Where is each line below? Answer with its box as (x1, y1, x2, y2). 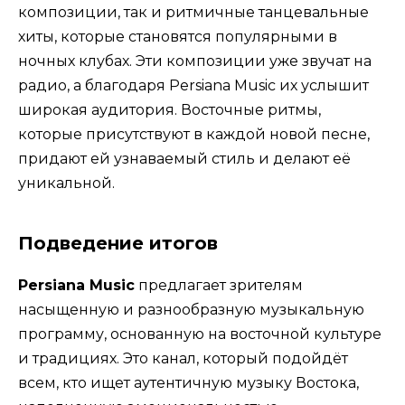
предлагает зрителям (135, 276, 303, 294)
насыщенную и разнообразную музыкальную (18, 300, 364, 318)
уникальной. (18, 174, 115, 192)
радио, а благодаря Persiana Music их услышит (18, 76, 369, 94)
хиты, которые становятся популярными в (18, 27, 337, 45)
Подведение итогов (18, 231, 218, 254)
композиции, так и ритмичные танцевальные (18, 3, 369, 21)
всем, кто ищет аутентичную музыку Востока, (18, 373, 359, 391)
